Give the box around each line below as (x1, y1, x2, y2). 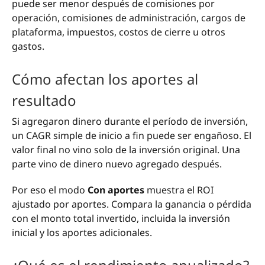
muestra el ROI (144, 183, 214, 196)
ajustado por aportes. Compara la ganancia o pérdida (12, 197, 251, 211)
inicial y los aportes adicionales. (12, 225, 152, 239)
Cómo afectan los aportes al (12, 69, 198, 89)
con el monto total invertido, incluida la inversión (12, 211, 230, 225)
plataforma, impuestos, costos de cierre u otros (12, 25, 225, 38)
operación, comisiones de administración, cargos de (12, 11, 245, 24)
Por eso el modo (12, 183, 88, 196)
